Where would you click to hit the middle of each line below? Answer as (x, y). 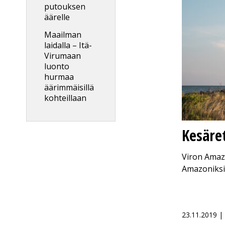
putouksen (65, 7)
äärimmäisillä (69, 87)
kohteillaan (65, 98)
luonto (57, 66)
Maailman (63, 35)
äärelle (57, 17)
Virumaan (63, 56)
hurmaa (59, 77)
